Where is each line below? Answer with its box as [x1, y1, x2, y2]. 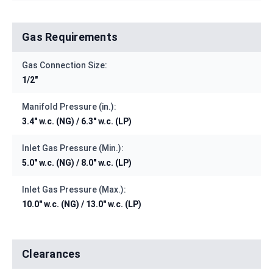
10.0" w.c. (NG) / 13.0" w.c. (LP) [22, 199, 141, 210]
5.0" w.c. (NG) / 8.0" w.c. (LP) [22, 158, 132, 168]
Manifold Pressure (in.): [22, 102, 116, 112]
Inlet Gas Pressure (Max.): [22, 185, 126, 195]
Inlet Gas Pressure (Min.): [22, 143, 124, 154]
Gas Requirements [22, 30, 118, 44]
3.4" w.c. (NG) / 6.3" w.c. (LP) [22, 116, 132, 127]
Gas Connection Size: [22, 60, 107, 71]
